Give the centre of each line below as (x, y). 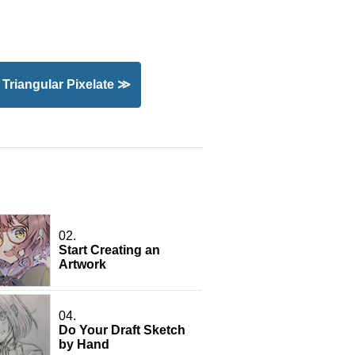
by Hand (84, 344)
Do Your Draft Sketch (122, 330)
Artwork (82, 264)
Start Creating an (109, 250)
